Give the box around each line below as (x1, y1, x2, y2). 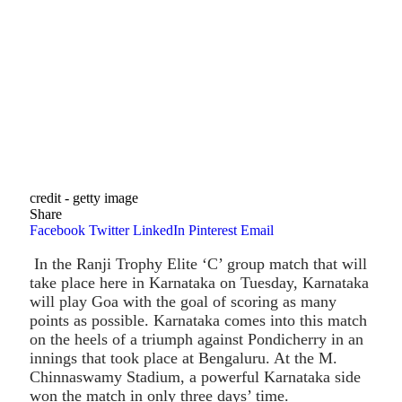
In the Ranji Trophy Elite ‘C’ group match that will (30, 254, 367, 273)
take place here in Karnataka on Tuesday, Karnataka (30, 273, 369, 292)
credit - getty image (30, 189, 138, 205)
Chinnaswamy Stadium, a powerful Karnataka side (30, 367, 361, 386)
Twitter (89, 222, 129, 238)
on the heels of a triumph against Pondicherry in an (30, 329, 363, 348)
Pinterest (188, 222, 237, 238)
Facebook (30, 222, 85, 238)
